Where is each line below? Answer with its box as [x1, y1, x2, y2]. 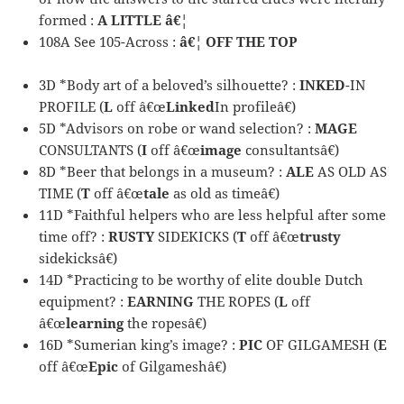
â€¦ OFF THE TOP [179, 32, 298, 50]
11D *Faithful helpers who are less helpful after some [39, 205, 387, 224]
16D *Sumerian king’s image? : [39, 335, 240, 353]
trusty [299, 226, 342, 245]
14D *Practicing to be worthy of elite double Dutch [39, 270, 364, 289]
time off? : [39, 226, 109, 245]
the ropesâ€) [124, 313, 207, 332]
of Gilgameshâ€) [118, 356, 227, 375]
